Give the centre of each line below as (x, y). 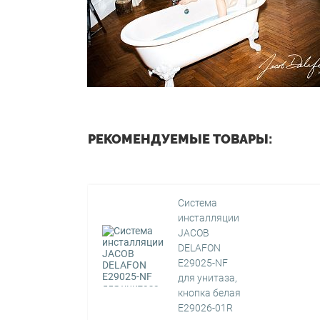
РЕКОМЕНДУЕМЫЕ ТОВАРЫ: (180, 139)
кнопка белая (210, 293)
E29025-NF (203, 263)
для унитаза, (208, 278)
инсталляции (209, 218)
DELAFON (200, 248)
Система (198, 203)
